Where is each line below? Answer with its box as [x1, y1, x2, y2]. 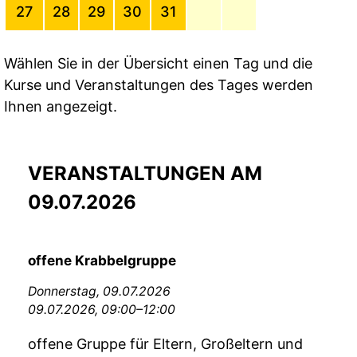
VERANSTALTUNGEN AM [28, 162, 262, 186]
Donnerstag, [28, 284, 103, 300]
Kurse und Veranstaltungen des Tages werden [4, 76, 313, 94]
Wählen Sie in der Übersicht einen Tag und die [4, 55, 312, 73]
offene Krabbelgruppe [28, 252, 176, 269]
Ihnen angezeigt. [4, 98, 117, 116]
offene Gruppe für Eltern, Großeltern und [28, 335, 303, 353]
